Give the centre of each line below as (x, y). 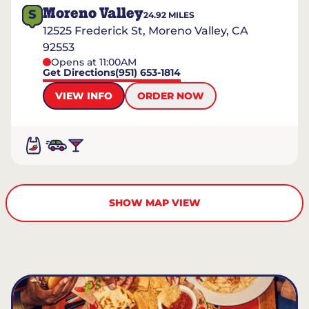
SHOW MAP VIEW (154, 203)
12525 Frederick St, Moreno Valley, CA (146, 31)
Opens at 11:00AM (94, 62)
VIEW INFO (84, 96)
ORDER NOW (171, 96)
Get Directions (79, 72)
